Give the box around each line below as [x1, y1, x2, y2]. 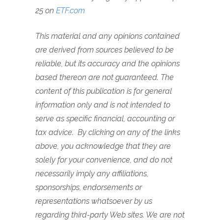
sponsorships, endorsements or [35, 183, 142, 192]
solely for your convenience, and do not [35, 155, 172, 165]
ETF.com [56, 6, 85, 15]
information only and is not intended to [35, 100, 170, 110]
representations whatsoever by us [35, 196, 152, 206]
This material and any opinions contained [35, 31, 180, 41]
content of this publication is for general [35, 86, 172, 96]
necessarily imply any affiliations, [35, 169, 148, 178]
